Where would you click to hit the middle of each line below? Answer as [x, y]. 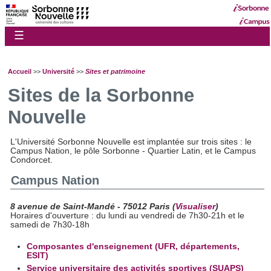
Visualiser [196, 207]
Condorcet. [32, 160]
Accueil [20, 71]
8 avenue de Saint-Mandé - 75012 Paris [90, 207]
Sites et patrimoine [115, 71]
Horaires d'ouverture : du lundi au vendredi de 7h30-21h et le [128, 216]
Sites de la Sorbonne [101, 95]
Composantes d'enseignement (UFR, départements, [133, 247]
